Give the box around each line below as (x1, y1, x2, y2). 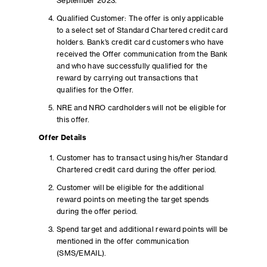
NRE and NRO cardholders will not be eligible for (56, 104, 227, 111)
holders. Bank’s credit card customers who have (56, 39, 224, 46)
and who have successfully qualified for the (56, 63, 207, 70)
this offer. (56, 116, 90, 123)
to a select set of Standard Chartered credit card (56, 27, 228, 34)
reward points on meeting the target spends (56, 196, 209, 203)
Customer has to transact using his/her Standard (56, 154, 228, 162)
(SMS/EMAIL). (56, 250, 107, 257)
